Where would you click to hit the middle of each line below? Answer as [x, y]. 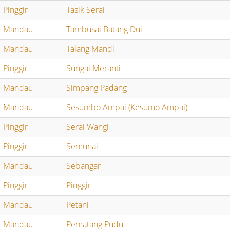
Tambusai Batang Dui [104, 29]
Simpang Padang [97, 88]
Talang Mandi [91, 49]
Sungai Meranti [94, 68]
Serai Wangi [88, 127]
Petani [78, 205]
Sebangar [84, 166]
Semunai [82, 146]
